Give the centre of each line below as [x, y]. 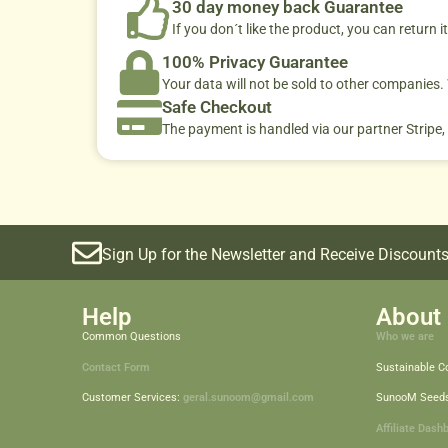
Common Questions [131, 337]
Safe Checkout [217, 107]
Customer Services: [132, 398]
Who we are [404, 337]
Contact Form [116, 367]
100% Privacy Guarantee [255, 62]
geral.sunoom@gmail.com [248, 398]
